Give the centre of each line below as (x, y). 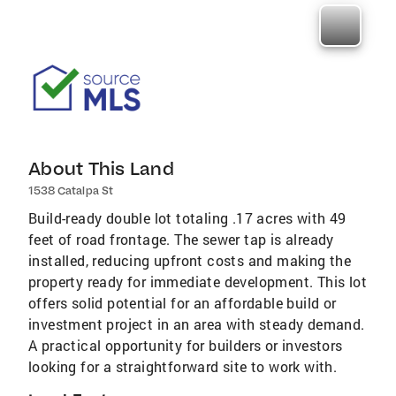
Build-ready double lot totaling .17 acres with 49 (187, 218)
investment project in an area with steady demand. (197, 324)
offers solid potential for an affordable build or (183, 303)
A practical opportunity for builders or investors (186, 345)
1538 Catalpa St (71, 190)
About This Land (101, 168)
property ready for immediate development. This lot (198, 282)
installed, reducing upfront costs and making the (190, 260)
